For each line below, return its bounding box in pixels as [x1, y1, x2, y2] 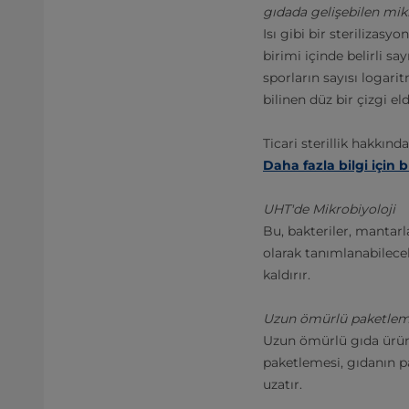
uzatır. [263, 376, 302, 393]
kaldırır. [263, 267, 310, 283]
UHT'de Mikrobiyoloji [263, 201, 395, 217]
